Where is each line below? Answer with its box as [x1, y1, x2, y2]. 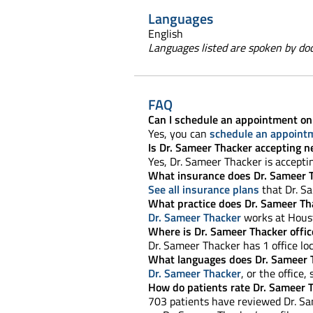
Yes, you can [148, 124, 210, 142]
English [148, 24, 183, 42]
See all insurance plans [148, 180, 259, 198]
